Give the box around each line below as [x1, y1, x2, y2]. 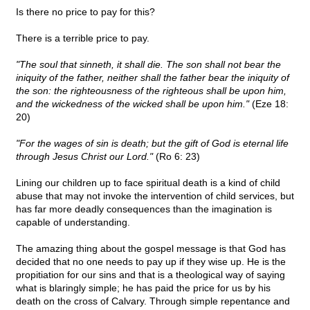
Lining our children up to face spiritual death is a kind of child [16, 177, 280, 189]
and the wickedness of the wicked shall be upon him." [16, 98, 249, 110]
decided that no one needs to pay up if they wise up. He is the [16, 256, 286, 268]
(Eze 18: [249, 98, 289, 110]
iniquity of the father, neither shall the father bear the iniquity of [16, 72, 289, 84]
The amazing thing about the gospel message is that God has [16, 243, 286, 255]
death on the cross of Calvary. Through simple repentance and [16, 295, 290, 307]
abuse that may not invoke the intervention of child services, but [16, 190, 294, 202]
